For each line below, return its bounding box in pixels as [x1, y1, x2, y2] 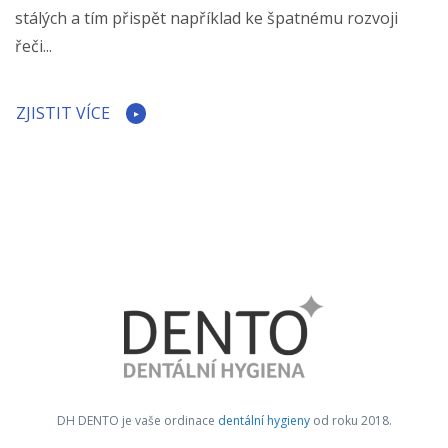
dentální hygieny [217, 411, 310, 429]
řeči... [15, 34, 52, 57]
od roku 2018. [309, 411, 392, 429]
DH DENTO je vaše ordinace [56, 411, 218, 429]
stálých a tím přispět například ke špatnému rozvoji [15, 6, 398, 29]
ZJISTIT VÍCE [16, 102, 110, 125]
